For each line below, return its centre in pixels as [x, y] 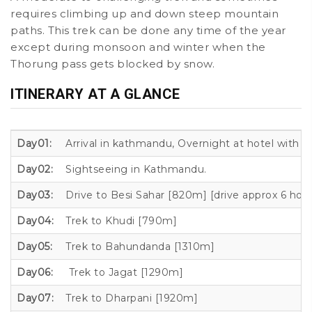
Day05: [34, 246]
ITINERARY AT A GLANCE [95, 94]
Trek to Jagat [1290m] [126, 272]
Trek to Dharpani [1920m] [133, 298]
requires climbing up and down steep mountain [145, 14]
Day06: [35, 272]
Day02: [35, 169]
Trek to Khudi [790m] [123, 220]
